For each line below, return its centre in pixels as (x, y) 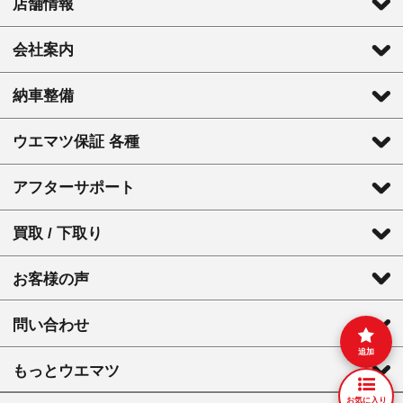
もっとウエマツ (66, 371)
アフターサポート (74, 188)
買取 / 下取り (58, 234)
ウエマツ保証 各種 (76, 142)
